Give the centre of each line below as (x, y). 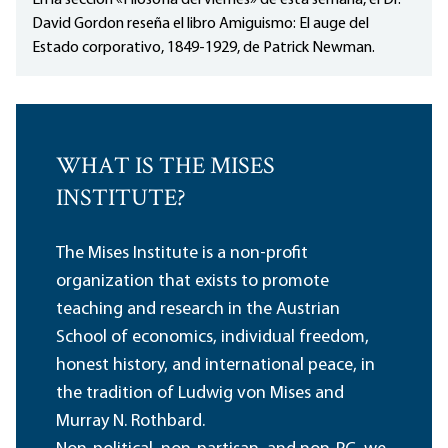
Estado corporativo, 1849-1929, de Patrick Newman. (203, 48)
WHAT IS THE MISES (165, 168)
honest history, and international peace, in (215, 366)
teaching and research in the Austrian (198, 310)
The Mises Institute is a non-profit (182, 254)
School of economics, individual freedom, (212, 338)
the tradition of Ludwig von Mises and (200, 394)
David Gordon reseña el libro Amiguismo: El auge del (200, 24)
